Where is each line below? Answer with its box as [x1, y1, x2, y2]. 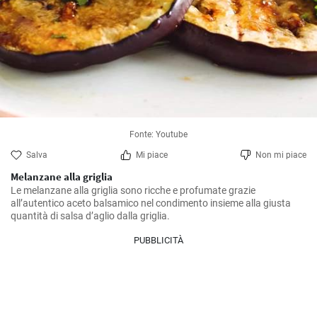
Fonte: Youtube [129, 129, 188, 139]
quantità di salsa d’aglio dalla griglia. [11, 210, 170, 221]
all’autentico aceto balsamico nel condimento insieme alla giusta [11, 197, 291, 209]
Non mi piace [255, 150, 306, 160]
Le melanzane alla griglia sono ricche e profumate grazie [11, 185, 255, 196]
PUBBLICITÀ [134, 235, 183, 246]
